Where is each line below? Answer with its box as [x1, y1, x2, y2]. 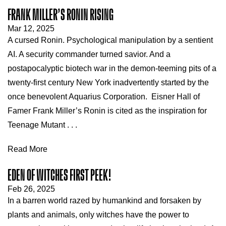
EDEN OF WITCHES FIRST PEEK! [8, 167, 111, 184]
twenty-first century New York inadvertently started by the [8, 78, 209, 87]
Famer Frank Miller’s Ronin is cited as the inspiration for [8, 106, 207, 115]
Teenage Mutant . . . [8, 121, 77, 129]
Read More [8, 145, 47, 153]
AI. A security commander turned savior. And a [8, 50, 171, 59]
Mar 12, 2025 [8, 24, 54, 33]
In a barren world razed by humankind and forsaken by [8, 196, 201, 205]
